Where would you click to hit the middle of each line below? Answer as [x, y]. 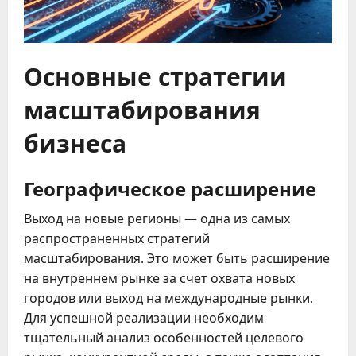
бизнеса [75, 141]
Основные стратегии [155, 75]
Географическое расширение [170, 187]
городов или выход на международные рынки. [168, 298]
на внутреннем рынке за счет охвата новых [159, 278]
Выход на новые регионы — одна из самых [157, 218]
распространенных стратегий [117, 238]
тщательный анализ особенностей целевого [164, 337]
